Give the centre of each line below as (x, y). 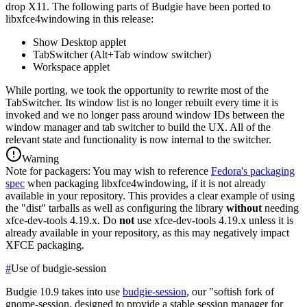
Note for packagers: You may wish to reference (108, 171)
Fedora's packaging (253, 171)
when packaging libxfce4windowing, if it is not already (145, 183)
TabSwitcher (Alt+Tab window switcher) (122, 54)
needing (280, 208)
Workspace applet (71, 66)
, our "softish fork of (230, 291)
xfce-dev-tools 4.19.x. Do (62, 220)
